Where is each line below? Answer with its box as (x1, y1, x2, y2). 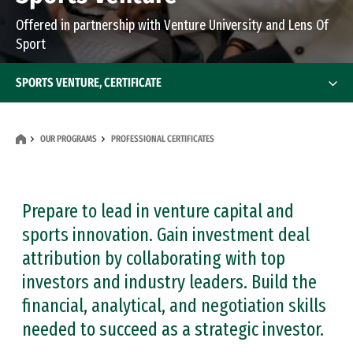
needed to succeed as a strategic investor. (22, 318, 324, 340)
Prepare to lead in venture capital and (22, 200, 294, 222)
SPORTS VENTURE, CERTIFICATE (16, 75, 162, 90)
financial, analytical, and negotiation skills (22, 295, 326, 317)
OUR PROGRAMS (40, 133, 97, 144)
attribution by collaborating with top (22, 247, 285, 269)
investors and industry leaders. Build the (22, 271, 317, 293)
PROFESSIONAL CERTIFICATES (111, 133, 214, 144)
